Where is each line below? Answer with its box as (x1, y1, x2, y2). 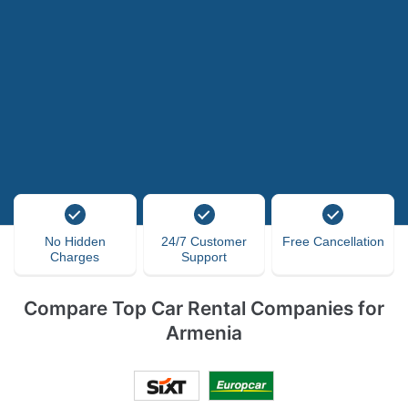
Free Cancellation (281, 234, 384, 249)
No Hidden (44, 234, 106, 249)
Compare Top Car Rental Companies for (24, 297, 384, 320)
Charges (50, 250, 100, 264)
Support (181, 250, 227, 264)
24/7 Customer (161, 234, 247, 249)
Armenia (166, 321, 242, 344)
